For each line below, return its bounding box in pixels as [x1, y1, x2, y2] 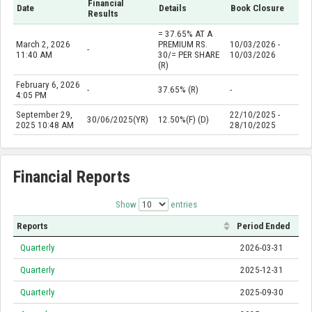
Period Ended [237, 221, 290, 232]
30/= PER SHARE [157, 49, 219, 61]
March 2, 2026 [15, 39, 70, 50]
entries [168, 198, 197, 210]
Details [159, 3, 187, 14]
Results [88, 8, 119, 19]
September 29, [15, 109, 72, 120]
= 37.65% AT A [157, 29, 212, 40]
